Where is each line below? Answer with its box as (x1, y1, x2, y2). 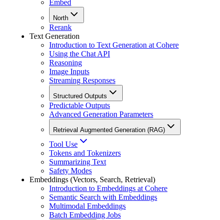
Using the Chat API (49, 49, 110, 58)
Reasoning (49, 58, 82, 67)
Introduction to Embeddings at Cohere (49, 184, 167, 192)
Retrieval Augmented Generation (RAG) (53, 126, 165, 134)
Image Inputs (49, 67, 89, 76)
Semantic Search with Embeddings (49, 192, 157, 201)
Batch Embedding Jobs (49, 210, 121, 219)
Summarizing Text (49, 157, 106, 166)
